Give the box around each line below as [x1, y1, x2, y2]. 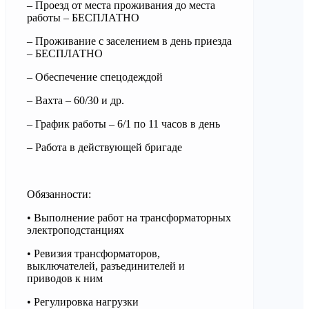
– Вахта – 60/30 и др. [27, 94, 124, 107]
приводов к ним [27, 272, 103, 285]
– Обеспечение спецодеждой [27, 71, 163, 83]
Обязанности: [27, 188, 94, 201]
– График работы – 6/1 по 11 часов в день [27, 118, 220, 130]
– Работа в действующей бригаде [27, 141, 182, 154]
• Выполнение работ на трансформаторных [27, 212, 231, 224]
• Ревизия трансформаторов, [27, 248, 160, 260]
